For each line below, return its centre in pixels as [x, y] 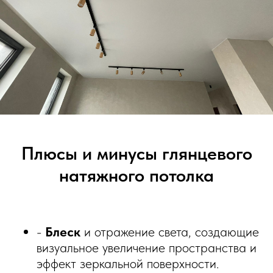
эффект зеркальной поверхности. [128, 264]
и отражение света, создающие [170, 232]
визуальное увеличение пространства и [147, 248]
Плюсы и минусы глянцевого [136, 153]
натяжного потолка [136, 175]
